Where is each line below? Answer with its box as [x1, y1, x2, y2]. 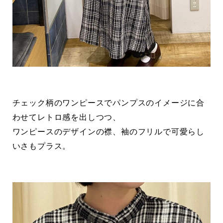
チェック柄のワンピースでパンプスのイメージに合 [12, 97, 205, 109]
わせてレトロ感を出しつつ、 [12, 111, 121, 123]
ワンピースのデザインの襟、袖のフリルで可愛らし [12, 125, 205, 137]
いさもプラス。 [12, 140, 71, 152]
